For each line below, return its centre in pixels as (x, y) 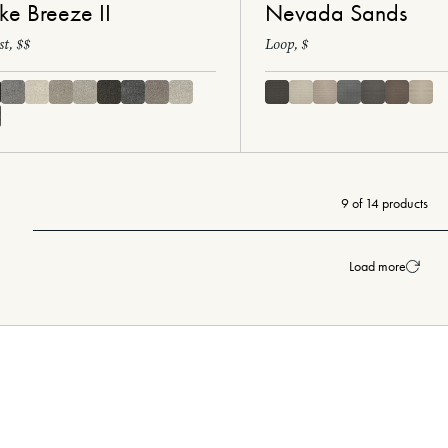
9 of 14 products (384, 204)
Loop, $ (286, 45)
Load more (377, 267)
